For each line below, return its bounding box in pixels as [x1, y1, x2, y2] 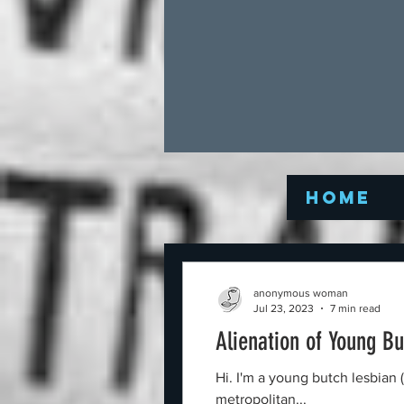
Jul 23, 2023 [253, 301, 314, 315]
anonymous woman [253, 287, 348, 299]
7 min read [330, 301, 381, 315]
